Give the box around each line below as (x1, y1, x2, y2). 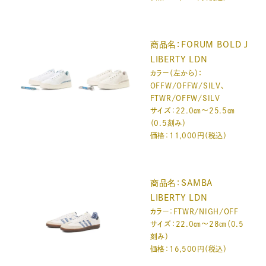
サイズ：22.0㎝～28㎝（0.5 (150, 220, 244, 228)
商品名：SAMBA (150, 179, 213, 188)
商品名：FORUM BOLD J (150, 40, 249, 49)
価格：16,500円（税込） (150, 245, 227, 253)
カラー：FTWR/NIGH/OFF (150, 208, 239, 216)
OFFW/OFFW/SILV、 (150, 81, 225, 89)
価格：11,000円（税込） (150, 131, 227, 139)
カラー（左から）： (150, 69, 203, 77)
